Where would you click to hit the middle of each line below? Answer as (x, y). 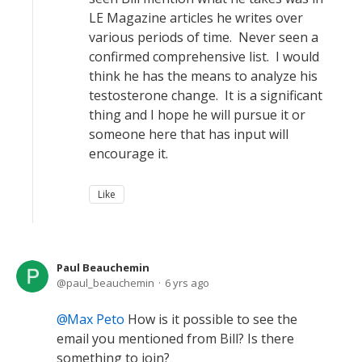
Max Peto (96, 319)
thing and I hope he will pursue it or (197, 115)
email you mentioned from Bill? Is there (175, 339)
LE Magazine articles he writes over (196, 18)
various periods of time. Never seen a (204, 37)
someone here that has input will (189, 134)
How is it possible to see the (211, 319)
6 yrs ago (187, 283)
